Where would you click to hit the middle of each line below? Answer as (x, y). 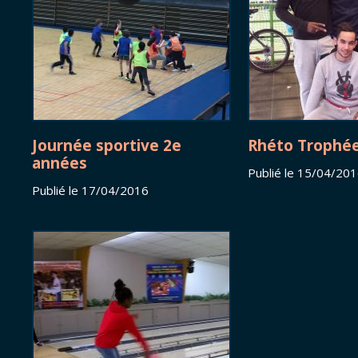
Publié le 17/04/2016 (90, 191)
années (60, 163)
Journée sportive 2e (107, 145)
